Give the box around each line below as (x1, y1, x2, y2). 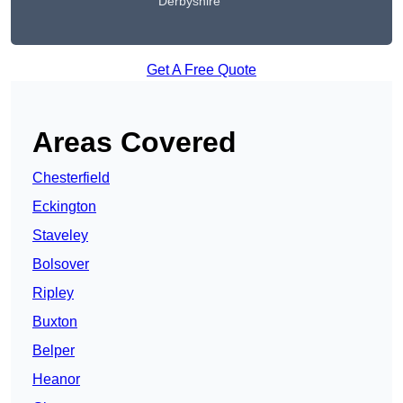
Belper (32, 343, 75, 359)
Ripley (32, 285, 74, 301)
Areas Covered (32, 126, 237, 159)
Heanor (32, 372, 80, 388)
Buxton (32, 314, 77, 330)
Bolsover (32, 256, 89, 273)
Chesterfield (32, 170, 110, 186)
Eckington (32, 199, 96, 215)
